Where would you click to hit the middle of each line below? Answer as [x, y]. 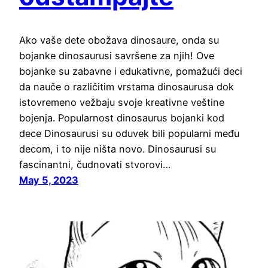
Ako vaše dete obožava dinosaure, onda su [119, 40]
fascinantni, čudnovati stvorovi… [95, 165]
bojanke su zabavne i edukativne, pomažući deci [131, 71]
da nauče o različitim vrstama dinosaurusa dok [127, 87]
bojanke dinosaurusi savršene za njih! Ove [117, 56]
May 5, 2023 [49, 180]
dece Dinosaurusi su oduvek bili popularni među [129, 134]
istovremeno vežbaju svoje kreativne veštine [122, 103]
